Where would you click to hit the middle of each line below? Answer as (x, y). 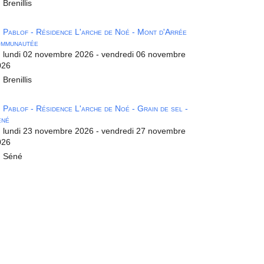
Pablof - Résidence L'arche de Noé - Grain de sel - (95, 108)
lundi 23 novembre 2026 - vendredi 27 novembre (94, 131)
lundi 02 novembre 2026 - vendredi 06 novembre (94, 54)
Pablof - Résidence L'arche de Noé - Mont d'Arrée (95, 32)
